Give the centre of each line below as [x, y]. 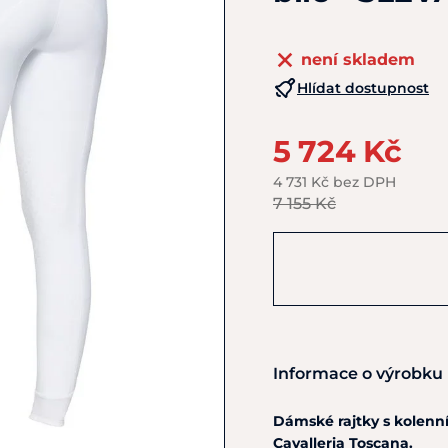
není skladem [358, 59]
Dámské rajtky [328, 421]
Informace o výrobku [358, 373]
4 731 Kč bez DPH [334, 182]
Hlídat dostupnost [363, 88]
